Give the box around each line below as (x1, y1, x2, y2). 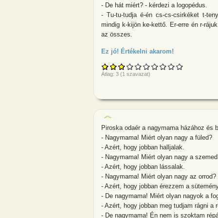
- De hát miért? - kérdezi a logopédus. (101, 1, 207, 9)
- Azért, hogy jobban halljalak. (101, 143, 184, 151)
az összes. (101, 30, 132, 38)
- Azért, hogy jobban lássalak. (101, 163, 185, 170)
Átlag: (101, 71, 116, 77)
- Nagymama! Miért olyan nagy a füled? (101, 133, 212, 141)
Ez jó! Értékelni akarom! (101, 48, 174, 55)
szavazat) (125, 71, 150, 77)
